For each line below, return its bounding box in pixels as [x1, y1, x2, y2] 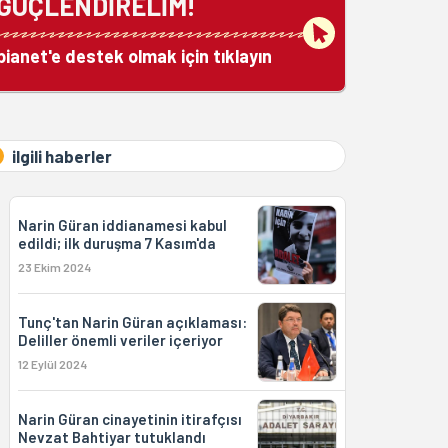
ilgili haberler [11, 146, 112, 166]
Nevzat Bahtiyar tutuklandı [17, 428, 206, 446]
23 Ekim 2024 [17, 260, 91, 274]
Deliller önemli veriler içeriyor [17, 331, 223, 349]
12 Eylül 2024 [17, 357, 87, 371]
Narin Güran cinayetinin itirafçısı [17, 410, 242, 428]
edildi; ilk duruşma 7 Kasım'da [17, 234, 216, 252]
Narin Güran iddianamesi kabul [17, 216, 227, 234]
